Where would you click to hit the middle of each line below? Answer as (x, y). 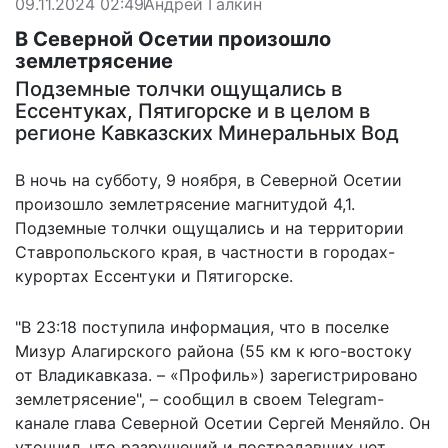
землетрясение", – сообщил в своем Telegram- (199, 398)
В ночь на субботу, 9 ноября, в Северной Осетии (208, 179)
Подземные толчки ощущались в (178, 88)
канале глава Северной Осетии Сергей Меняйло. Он (222, 422)
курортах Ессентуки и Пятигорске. (154, 275)
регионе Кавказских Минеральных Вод (207, 132)
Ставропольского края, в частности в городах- (205, 251)
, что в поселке (329, 326)
